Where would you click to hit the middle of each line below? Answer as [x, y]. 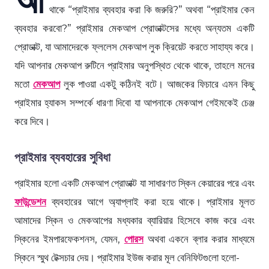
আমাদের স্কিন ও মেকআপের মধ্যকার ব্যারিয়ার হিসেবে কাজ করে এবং [134, 220]
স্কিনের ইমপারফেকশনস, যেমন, [69, 239]
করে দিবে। [32, 121]
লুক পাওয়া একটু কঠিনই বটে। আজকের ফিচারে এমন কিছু [157, 84]
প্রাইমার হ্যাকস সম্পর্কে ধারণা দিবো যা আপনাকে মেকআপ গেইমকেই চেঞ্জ [134, 102]
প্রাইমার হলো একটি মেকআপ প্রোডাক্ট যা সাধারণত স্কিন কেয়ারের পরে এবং [134, 183]
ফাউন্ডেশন [30, 201]
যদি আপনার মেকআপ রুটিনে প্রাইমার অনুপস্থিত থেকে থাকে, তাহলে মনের [134, 65]
